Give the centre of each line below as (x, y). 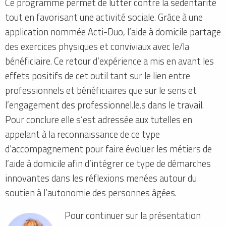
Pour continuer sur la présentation (133, 215)
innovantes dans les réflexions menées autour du (101, 178)
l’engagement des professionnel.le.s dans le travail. (104, 105)
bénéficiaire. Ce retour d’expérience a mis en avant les (109, 61)
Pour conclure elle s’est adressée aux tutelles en (99, 119)
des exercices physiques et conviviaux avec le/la (97, 46)
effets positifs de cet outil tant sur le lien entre (98, 75)
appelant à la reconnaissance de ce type (82, 134)
